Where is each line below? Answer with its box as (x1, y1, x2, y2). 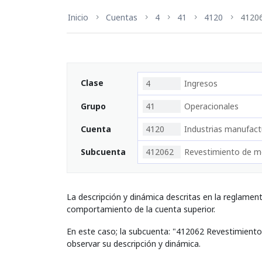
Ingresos (184, 78, 218, 89)
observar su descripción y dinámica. (67, 237, 201, 249)
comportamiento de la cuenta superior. (67, 204, 215, 215)
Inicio (68, 12, 88, 23)
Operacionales (184, 101, 239, 112)
